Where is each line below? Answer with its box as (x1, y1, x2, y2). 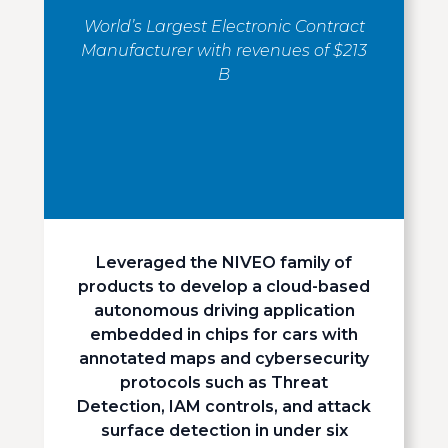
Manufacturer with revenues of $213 (81, 41, 367, 60)
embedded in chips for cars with (90, 325, 358, 344)
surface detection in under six (100, 421, 348, 440)
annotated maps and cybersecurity (79, 349, 369, 368)
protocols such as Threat (120, 373, 328, 392)
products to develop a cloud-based (78, 277, 370, 296)
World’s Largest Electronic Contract (83, 17, 365, 36)
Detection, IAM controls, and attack (77, 397, 371, 416)
